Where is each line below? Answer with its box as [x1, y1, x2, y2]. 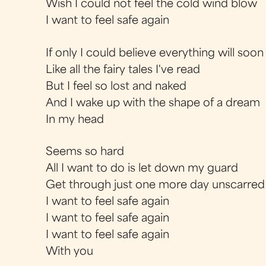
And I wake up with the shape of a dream [46, 98, 261, 109]
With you [46, 246, 94, 257]
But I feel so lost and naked [46, 81, 187, 92]
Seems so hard [46, 147, 125, 157]
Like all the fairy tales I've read [46, 65, 201, 75]
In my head [46, 115, 104, 125]
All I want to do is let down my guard [46, 163, 239, 174]
